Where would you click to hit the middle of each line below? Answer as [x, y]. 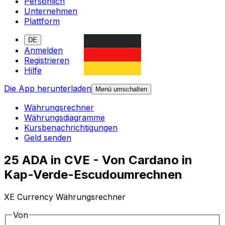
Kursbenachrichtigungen [71, 128]
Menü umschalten [121, 89]
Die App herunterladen [48, 89]
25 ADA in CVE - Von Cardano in [98, 160]
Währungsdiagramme [65, 118]
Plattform [42, 21]
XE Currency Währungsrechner [65, 197]
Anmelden [43, 50]
